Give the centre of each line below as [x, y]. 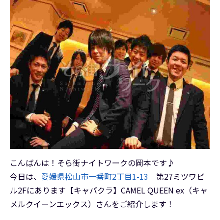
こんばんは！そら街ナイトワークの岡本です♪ [92, 163]
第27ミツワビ [176, 177]
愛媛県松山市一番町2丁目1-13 [95, 177]
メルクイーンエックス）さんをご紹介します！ [92, 204]
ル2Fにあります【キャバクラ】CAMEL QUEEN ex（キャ [109, 190]
